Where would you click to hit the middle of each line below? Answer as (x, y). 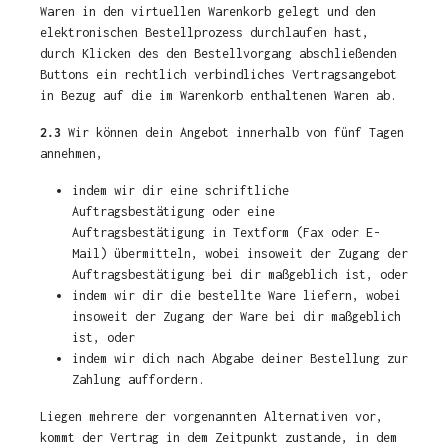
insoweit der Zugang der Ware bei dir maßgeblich (236, 316)
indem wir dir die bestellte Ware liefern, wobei (236, 295)
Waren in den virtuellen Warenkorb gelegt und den (208, 11)
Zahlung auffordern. (138, 379)
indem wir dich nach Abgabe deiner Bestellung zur (240, 358)
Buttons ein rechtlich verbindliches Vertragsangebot (218, 74)
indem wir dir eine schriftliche (180, 190)
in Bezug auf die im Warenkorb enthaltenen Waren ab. (218, 95)
